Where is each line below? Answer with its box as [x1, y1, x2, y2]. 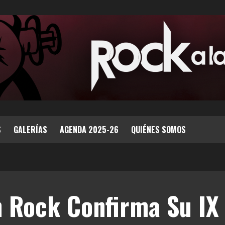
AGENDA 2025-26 [60, 124, 119, 136]
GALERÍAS [14, 124, 47, 136]
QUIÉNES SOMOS [131, 124, 186, 136]
